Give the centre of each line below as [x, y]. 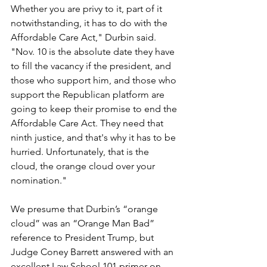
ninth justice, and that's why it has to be [94, 138]
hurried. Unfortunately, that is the [81, 152]
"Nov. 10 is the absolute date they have [94, 52]
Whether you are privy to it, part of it [88, 9]
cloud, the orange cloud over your [84, 166]
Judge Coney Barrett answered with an [93, 252]
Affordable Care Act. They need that [88, 123]
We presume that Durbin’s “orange [86, 209]
